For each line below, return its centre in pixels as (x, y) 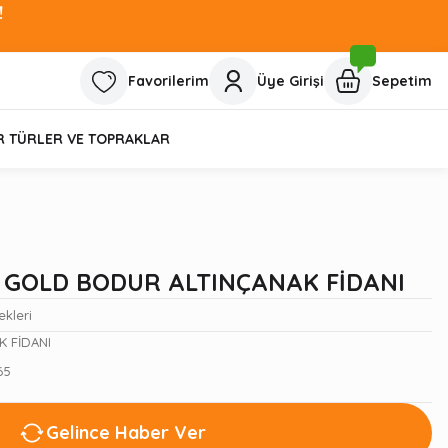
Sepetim (402, 81)
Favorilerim (168, 81)
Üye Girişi (290, 81)
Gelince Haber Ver (126, 432)
